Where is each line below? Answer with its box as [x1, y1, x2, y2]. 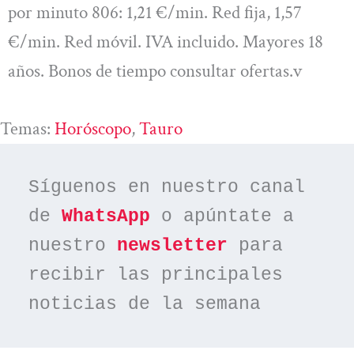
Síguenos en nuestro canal [28, 176, 306, 198]
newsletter [117, 235, 228, 256]
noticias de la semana [28, 293, 262, 314]
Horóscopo [55, 117, 131, 141]
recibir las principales [28, 264, 284, 285]
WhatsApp [62, 205, 151, 227]
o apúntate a [150, 205, 295, 227]
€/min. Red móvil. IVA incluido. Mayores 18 [8, 29, 323, 54]
